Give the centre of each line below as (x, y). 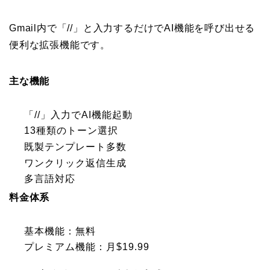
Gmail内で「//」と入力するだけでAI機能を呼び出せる (132, 28)
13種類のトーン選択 (71, 131)
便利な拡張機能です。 (60, 45)
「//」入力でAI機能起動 (78, 115)
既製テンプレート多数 (75, 147)
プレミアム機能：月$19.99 (87, 247)
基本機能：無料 (60, 231)
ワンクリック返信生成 (75, 163)
